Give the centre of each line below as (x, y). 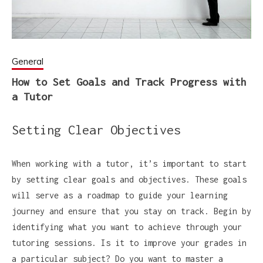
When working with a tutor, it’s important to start (129, 163)
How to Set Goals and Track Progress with (129, 82)
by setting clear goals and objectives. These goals (129, 179)
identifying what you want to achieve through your (127, 227)
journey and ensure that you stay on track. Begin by (131, 211)
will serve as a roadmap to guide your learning (120, 195)
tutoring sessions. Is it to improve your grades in (129, 242)
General (28, 61)
